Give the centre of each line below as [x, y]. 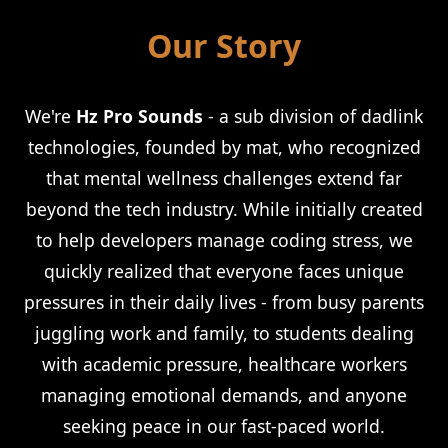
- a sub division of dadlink [313, 116]
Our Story [224, 45]
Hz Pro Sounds [139, 116]
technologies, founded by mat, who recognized [224, 147]
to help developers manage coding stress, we [224, 240]
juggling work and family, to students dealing [224, 333]
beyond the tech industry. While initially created [224, 209]
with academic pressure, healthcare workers [224, 364]
